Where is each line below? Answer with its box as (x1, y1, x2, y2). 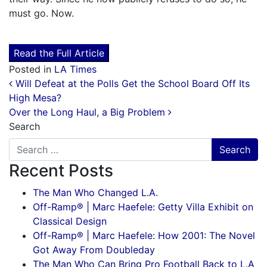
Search (9, 120, 40, 132)
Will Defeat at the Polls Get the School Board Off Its (13, 77, 250, 89)
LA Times (54, 63, 97, 75)
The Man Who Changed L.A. (33, 187, 158, 198)
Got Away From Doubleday (33, 244, 155, 256)
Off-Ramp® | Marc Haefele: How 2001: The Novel (33, 229, 255, 241)
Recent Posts (9, 160, 113, 181)
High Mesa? (9, 92, 61, 104)
